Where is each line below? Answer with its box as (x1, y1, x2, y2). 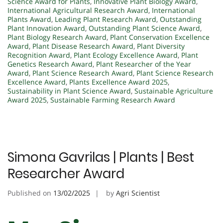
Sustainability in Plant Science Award (7, 86, 131, 96)
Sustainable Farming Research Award (50, 95, 175, 105)
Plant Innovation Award (7, 23, 85, 33)
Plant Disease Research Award (32, 41, 133, 51)
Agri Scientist (116, 188, 160, 198)
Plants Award (7, 14, 51, 24)
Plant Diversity (137, 41, 185, 51)
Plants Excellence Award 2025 (69, 77, 168, 87)
